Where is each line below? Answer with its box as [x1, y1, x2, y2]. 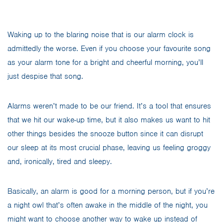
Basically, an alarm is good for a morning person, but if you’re [7, 186, 215, 197]
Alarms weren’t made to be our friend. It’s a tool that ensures [7, 101, 211, 111]
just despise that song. [7, 71, 83, 82]
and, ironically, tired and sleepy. [7, 157, 112, 167]
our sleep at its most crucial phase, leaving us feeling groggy [7, 143, 211, 153]
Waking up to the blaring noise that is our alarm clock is [7, 30, 194, 40]
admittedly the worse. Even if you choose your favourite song [7, 44, 211, 54]
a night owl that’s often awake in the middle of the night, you [7, 200, 208, 211]
